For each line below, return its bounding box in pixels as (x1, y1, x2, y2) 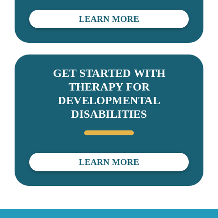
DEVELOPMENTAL (58, 94, 160, 107)
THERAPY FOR (68, 80, 150, 93)
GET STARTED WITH (53, 67, 165, 79)
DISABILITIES (71, 108, 147, 120)
